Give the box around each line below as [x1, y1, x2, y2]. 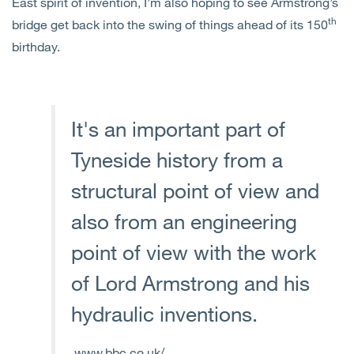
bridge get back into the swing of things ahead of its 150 [12, 16, 328, 32]
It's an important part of [71, 115, 285, 141]
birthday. [12, 38, 60, 54]
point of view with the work [71, 238, 317, 265]
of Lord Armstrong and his [71, 269, 310, 296]
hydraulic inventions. [71, 299, 258, 326]
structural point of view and [71, 176, 319, 203]
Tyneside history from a [71, 145, 283, 172]
